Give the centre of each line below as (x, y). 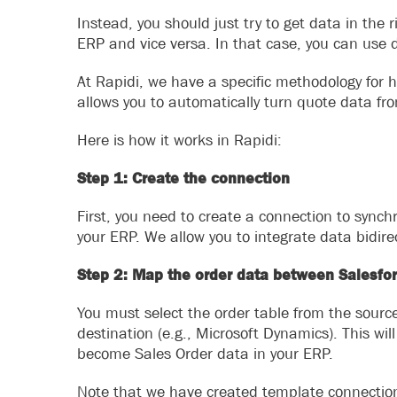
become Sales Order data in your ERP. (205, 354)
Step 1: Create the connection (183, 178)
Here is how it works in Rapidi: (179, 140)
